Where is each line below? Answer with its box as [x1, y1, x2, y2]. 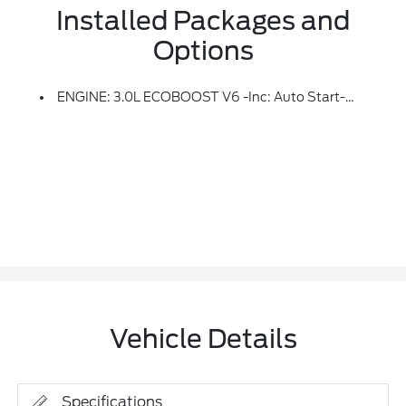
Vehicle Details [109, 324, 297, 355]
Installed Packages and [56, 5, 350, 37]
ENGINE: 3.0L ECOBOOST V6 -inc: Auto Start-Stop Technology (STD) [57, 90, 346, 105]
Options [152, 35, 254, 67]
